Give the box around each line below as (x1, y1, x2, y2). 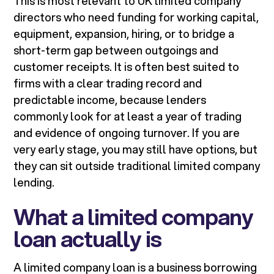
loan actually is (13, 223, 162, 255)
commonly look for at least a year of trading (13, 108, 242, 125)
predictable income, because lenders (13, 92, 207, 108)
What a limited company (13, 201, 254, 233)
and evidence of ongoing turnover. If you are (13, 125, 240, 141)
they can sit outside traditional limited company (13, 158, 261, 174)
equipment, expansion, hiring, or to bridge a (13, 26, 235, 42)
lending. (13, 174, 55, 191)
